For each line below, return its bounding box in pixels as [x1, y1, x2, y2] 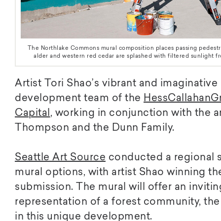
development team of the [15, 93, 144, 104]
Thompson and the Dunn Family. [15, 123, 175, 133]
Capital [15, 108, 50, 118]
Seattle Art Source [15, 152, 106, 163]
